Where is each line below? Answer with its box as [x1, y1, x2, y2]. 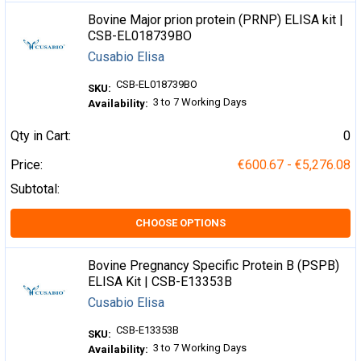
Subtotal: [10, 181, 60, 197]
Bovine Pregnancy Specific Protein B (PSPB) [88, 258, 340, 274]
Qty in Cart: [10, 128, 71, 144]
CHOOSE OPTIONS [135, 217, 226, 230]
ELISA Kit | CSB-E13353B [88, 274, 233, 290]
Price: [10, 157, 43, 173]
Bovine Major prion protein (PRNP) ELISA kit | [88, 12, 344, 28]
